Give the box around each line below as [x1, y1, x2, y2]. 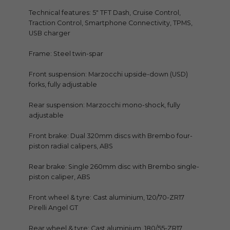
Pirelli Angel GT [29, 204, 78, 212]
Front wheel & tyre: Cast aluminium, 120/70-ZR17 [29, 194, 184, 202]
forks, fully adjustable [29, 81, 97, 89]
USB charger [29, 29, 70, 37]
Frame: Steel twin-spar [29, 50, 103, 58]
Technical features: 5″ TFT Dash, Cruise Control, [29, 9, 181, 17]
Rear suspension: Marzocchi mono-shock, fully [29, 101, 180, 109]
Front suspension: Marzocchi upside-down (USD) [29, 70, 188, 79]
